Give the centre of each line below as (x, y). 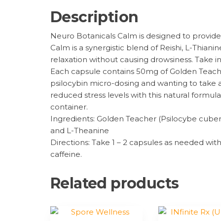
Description (94, 17)
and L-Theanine (80, 131)
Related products (115, 184)
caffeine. (66, 154)
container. (69, 107)
